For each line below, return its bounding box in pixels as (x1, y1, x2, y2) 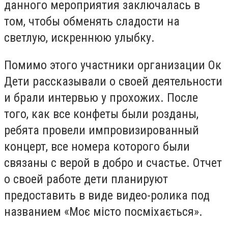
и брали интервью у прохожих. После (4, 90, 198, 105)
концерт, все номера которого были (4, 139, 190, 154)
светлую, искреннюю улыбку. (4, 31, 155, 45)
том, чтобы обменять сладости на (4, 14, 180, 28)
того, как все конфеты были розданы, (4, 106, 198, 121)
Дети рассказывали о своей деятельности (4, 74, 222, 89)
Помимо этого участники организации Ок (4, 58, 221, 72)
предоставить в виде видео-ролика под (4, 188, 210, 203)
